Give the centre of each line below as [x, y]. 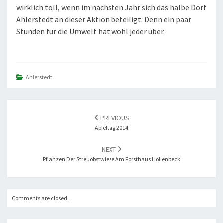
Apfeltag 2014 [111, 128]
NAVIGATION [41, 125]
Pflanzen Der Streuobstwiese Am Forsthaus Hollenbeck [111, 159]
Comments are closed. [40, 198]
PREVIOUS [114, 118]
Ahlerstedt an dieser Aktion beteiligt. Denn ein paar [104, 19]
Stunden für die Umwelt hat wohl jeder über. [91, 31]
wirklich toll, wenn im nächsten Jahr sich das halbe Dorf [111, 7]
